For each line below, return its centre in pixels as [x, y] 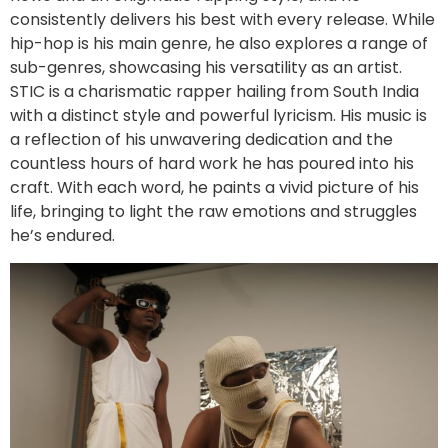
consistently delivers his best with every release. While [222, 20]
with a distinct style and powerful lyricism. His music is [218, 116]
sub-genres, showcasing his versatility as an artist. [206, 68]
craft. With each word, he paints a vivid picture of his [214, 188]
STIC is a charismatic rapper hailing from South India [214, 92]
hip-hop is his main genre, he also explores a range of [219, 44]
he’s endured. [62, 236]
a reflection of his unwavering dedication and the [201, 140]
